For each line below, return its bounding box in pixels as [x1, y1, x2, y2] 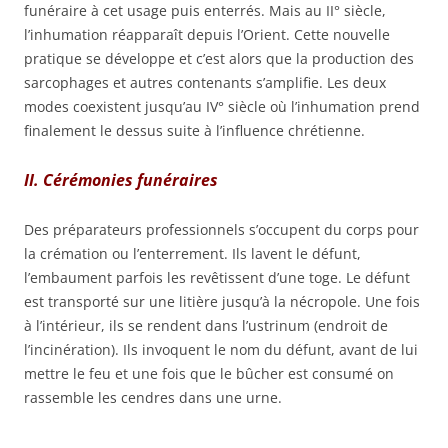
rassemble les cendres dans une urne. [24, 388, 282, 408]
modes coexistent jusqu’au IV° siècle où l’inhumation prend [24, 97, 420, 117]
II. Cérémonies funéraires [24, 169, 218, 192]
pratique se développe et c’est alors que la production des [24, 49, 414, 69]
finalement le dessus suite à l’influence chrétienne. [24, 121, 365, 141]
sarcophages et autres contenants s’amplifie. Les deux [24, 73, 386, 93]
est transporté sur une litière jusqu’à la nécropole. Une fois [24, 292, 420, 312]
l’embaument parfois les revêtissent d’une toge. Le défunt [24, 268, 410, 288]
